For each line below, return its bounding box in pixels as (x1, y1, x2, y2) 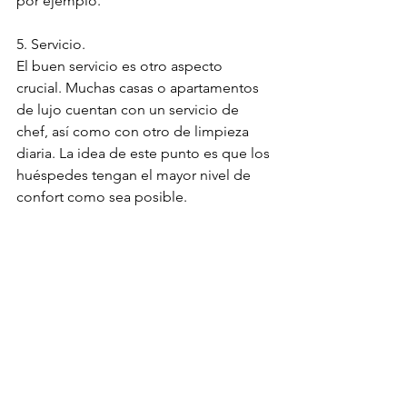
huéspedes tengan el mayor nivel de (16, 165, 254, 184)
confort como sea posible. (16, 187, 187, 205)
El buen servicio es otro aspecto (16, 56, 226, 74)
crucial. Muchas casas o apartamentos (16, 78, 263, 96)
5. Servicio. (16, 35, 85, 53)
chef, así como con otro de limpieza (16, 122, 253, 140)
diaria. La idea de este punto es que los (16, 144, 273, 162)
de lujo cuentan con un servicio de (16, 100, 243, 118)
